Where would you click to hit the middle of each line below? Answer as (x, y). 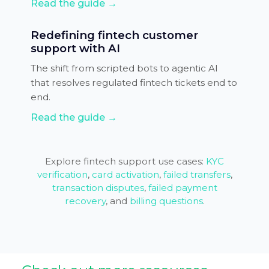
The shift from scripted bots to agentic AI (124, 68)
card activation (125, 174)
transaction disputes (98, 187)
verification (62, 174)
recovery (85, 201)
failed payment (183, 187)
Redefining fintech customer (114, 35)
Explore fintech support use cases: (124, 161)
